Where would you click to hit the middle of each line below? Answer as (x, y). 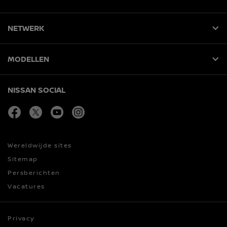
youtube (79, 110)
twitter (55, 110)
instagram (104, 110)
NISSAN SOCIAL (36, 90)
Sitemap (23, 159)
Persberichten (34, 173)
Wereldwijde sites (40, 146)
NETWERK (26, 28)
